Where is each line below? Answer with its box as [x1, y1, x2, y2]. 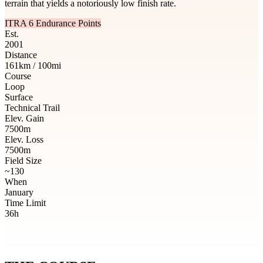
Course [5, 70, 31, 81]
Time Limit [5, 197, 46, 208]
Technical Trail [5, 102, 60, 113]
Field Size [5, 155, 42, 166]
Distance [5, 49, 37, 60]
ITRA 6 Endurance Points [5, 18, 101, 28]
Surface [5, 92, 33, 102]
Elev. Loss [5, 134, 43, 144]
